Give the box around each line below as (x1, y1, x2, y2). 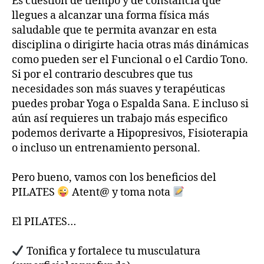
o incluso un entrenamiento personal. (12, 141, 200, 155)
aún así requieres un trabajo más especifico (12, 112, 227, 126)
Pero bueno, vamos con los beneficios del (12, 171, 216, 184)
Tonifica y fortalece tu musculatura (24, 245, 200, 258)
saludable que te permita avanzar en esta (12, 24, 217, 37)
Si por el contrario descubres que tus (12, 68, 193, 81)
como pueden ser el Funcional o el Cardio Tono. (12, 53, 248, 67)
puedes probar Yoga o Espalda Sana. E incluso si (12, 97, 249, 111)
